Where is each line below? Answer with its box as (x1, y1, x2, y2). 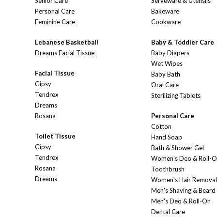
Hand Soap (151, 133, 182, 141)
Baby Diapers (151, 49, 189, 57)
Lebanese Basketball (35, 38, 98, 46)
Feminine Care (35, 18, 75, 26)
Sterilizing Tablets (151, 92, 201, 100)
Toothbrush (151, 165, 185, 173)
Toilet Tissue (35, 132, 76, 140)
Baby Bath (151, 70, 180, 78)
